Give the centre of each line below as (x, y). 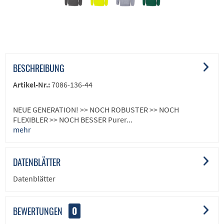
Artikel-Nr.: (32, 85)
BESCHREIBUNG (39, 68)
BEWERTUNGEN (38, 211)
